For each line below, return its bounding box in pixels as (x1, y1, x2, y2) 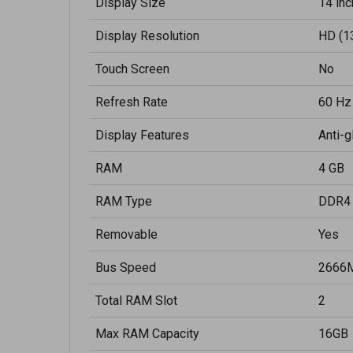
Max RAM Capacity (95, 326, 199, 341)
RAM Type (95, 194, 152, 209)
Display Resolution (95, 28, 199, 43)
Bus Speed (95, 260, 156, 275)
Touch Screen (95, 61, 169, 76)
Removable (95, 227, 158, 242)
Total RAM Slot (95, 293, 177, 308)
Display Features (95, 128, 189, 143)
